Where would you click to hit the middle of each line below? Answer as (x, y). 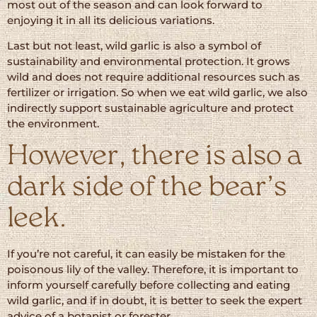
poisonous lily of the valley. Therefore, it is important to (153, 270)
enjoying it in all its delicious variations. (111, 20)
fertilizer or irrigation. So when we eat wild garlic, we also (157, 93)
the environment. (53, 124)
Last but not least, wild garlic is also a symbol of (134, 46)
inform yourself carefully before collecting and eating (149, 285)
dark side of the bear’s (147, 189)
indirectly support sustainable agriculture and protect (150, 108)
